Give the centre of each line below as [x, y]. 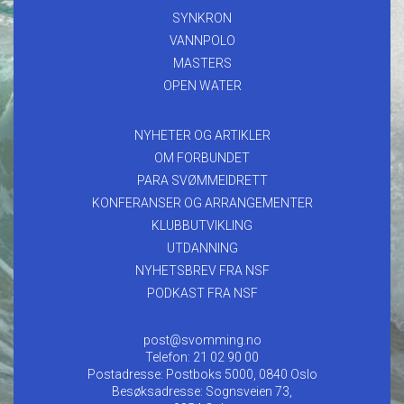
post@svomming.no [202, 340]
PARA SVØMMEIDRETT [202, 180]
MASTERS [202, 63]
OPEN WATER [202, 85]
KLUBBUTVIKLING [202, 225]
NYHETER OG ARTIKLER [202, 135]
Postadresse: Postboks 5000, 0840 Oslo [202, 374]
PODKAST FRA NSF [202, 293]
